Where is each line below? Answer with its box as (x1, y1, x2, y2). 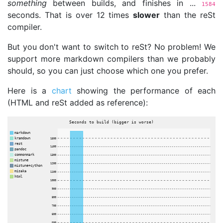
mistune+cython (14, 163, 43, 168)
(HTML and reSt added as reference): (7, 98, 148, 108)
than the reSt (160, 10, 216, 20)
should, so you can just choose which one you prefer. (7, 66, 208, 76)
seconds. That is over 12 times (7, 10, 133, 20)
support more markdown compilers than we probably (7, 54, 216, 64)
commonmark (14, 152, 35, 157)
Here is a (7, 86, 52, 96)
